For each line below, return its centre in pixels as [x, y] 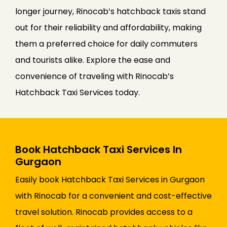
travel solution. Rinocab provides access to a [104, 212]
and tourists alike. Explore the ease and [93, 60]
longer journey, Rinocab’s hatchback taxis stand [110, 12]
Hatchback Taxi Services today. [78, 93]
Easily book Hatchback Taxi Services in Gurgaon [110, 180]
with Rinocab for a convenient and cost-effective [113, 196]
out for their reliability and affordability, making [108, 28]
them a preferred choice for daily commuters [106, 44]
